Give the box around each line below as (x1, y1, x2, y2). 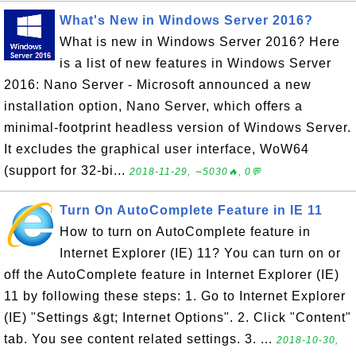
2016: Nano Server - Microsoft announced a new (4, 78, 311, 91)
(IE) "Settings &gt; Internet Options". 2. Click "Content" (4, 311, 351, 324)
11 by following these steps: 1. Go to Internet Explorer (4, 289, 346, 303)
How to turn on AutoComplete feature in (60, 225, 311, 238)
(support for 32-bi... (4, 164, 130, 177)
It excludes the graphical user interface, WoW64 (4, 142, 309, 156)
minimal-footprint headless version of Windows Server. (4, 121, 351, 134)
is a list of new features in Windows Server (60, 56, 331, 70)
